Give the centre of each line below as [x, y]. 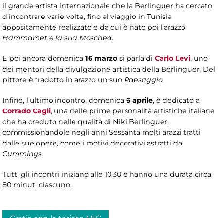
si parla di [137, 58]
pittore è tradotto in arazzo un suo [63, 80]
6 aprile [139, 100]
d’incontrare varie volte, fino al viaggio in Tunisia [87, 16]
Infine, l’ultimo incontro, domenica [64, 100]
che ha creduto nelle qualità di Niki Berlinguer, [86, 121]
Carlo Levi [173, 58]
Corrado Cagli [27, 111]
